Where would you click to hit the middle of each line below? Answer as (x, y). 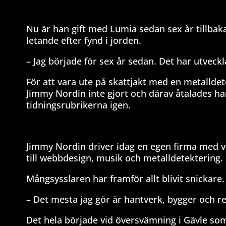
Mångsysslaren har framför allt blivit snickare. (125, 178)
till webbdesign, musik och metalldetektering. (125, 158)
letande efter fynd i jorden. (84, 40)
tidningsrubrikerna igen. (78, 105)
